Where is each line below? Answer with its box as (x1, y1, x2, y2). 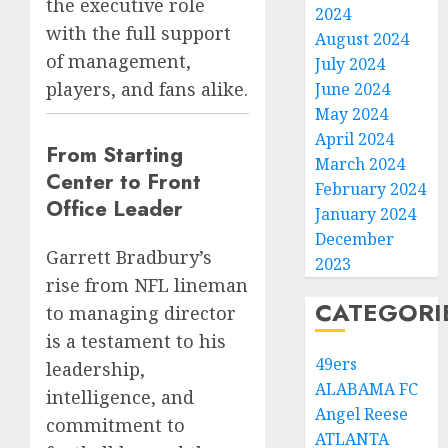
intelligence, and (46, 385, 194, 410)
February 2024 (315, 178, 427, 200)
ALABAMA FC (315, 378, 419, 400)
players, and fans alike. (46, 77, 248, 102)
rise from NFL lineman (46, 273, 248, 298)
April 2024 (315, 128, 395, 150)
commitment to (46, 413, 185, 438)
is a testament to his (46, 329, 226, 354)
